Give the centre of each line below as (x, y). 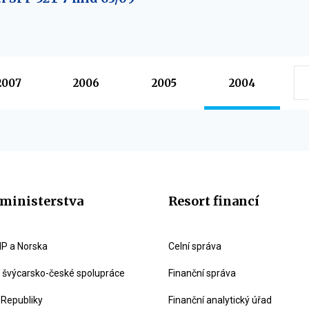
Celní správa (195, 246)
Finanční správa (202, 273)
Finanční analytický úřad (220, 300)
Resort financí (214, 201)
